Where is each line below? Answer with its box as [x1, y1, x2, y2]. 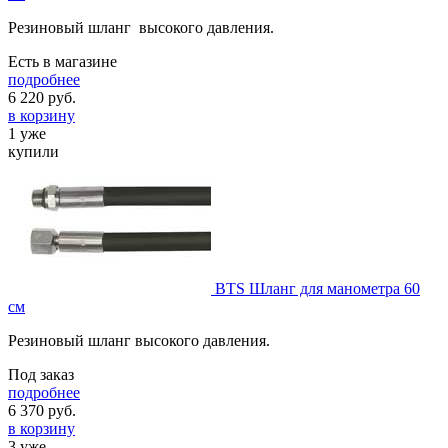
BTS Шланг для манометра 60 [215, 279, 420, 297]
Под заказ [8, 365, 74, 383]
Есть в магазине [8, 52, 117, 70]
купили [8, 142, 59, 160]
